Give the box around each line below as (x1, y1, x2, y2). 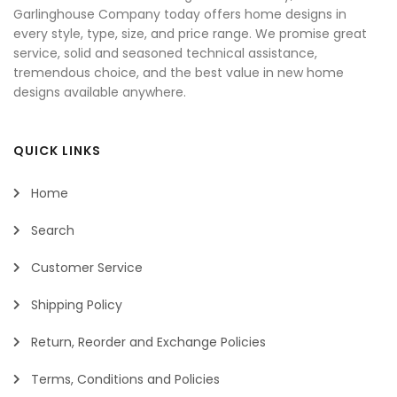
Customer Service (31, 259, 143, 277)
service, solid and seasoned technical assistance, (13, 44, 317, 63)
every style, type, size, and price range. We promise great (13, 25, 367, 43)
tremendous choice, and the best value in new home (13, 64, 344, 82)
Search (31, 222, 74, 240)
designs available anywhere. (13, 83, 186, 102)
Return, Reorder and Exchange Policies (31, 333, 266, 352)
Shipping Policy (31, 296, 122, 315)
